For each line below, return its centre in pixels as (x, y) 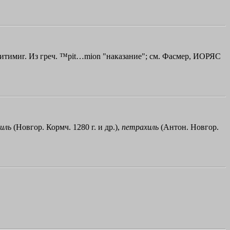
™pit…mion (80, 56)
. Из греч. (42, 56)
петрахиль (140, 127)
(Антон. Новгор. (189, 127)
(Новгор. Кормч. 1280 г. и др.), (66, 127)
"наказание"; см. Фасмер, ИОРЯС (161, 56)
